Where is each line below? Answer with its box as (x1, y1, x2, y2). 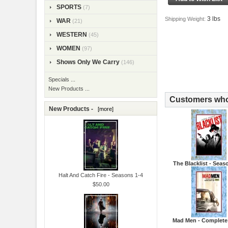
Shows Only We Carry (56, 58, 120, 66)
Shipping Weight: (164, 16, 207, 22)
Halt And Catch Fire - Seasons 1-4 (59, 172, 144, 178)
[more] (94, 105, 113, 112)
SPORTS (56, 3, 81, 11)
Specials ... (48, 76, 75, 82)
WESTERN (56, 31, 87, 38)
